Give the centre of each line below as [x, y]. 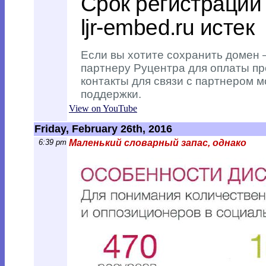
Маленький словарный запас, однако [158, 143]
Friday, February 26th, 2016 [103, 129]
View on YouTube [103, 108]
